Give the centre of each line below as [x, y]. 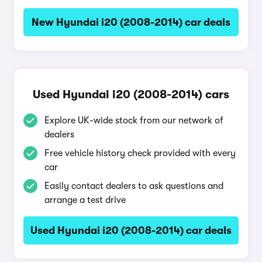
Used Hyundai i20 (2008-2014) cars [131, 94]
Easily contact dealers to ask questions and [134, 186]
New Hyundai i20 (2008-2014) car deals [131, 22]
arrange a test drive [85, 200]
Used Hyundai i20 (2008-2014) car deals [131, 230]
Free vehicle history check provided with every [140, 153]
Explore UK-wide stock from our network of [134, 120]
